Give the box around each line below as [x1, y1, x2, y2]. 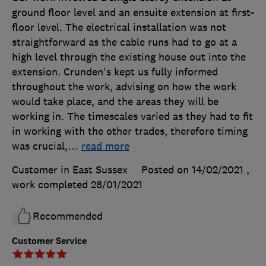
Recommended [33, 209, 103, 223]
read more [81, 139, 129, 153]
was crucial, [12, 139, 68, 153]
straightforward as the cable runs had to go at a [12, 35, 237, 49]
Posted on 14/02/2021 [141, 163, 243, 176]
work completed [12, 178, 91, 191]
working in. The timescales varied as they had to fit [12, 109, 253, 123]
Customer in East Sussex [12, 163, 128, 176]
